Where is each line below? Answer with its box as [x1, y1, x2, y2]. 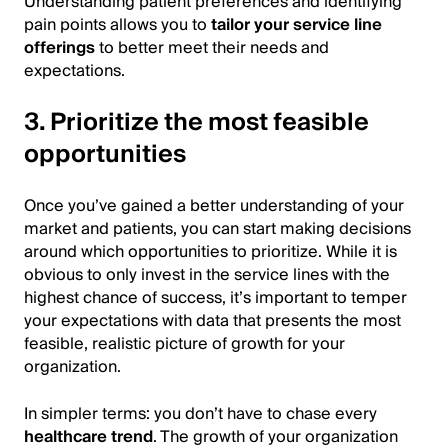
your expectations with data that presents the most [24, 307, 401, 335]
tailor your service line [211, 11, 382, 39]
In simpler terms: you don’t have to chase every [24, 400, 377, 428]
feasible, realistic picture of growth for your [24, 330, 345, 358]
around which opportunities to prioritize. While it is [24, 238, 397, 266]
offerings [24, 34, 95, 62]
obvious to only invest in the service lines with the [24, 261, 390, 289]
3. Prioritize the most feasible [24, 102, 369, 143]
